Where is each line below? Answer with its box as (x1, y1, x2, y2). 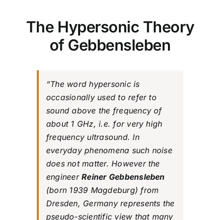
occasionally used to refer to (46, 92, 157, 103)
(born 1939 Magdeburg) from (46, 185, 159, 195)
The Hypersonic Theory (26, 18, 194, 37)
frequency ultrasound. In (46, 132, 139, 142)
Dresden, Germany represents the (46, 198, 175, 209)
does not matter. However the (46, 159, 160, 169)
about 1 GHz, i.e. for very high (46, 119, 163, 129)
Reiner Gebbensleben (82, 172, 165, 182)
